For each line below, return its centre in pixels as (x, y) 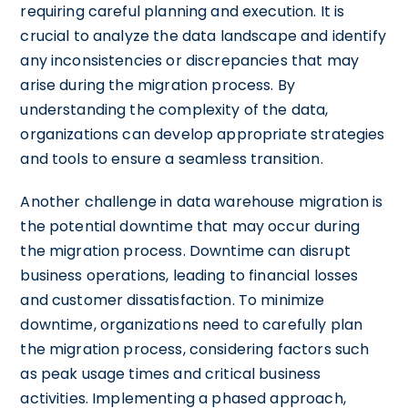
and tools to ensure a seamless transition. (172, 158)
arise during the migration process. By (158, 85)
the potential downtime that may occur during (190, 226)
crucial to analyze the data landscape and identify (203, 36)
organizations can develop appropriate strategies (203, 134)
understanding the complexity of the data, (174, 109)
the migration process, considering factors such (195, 349)
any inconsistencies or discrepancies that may (190, 60)
